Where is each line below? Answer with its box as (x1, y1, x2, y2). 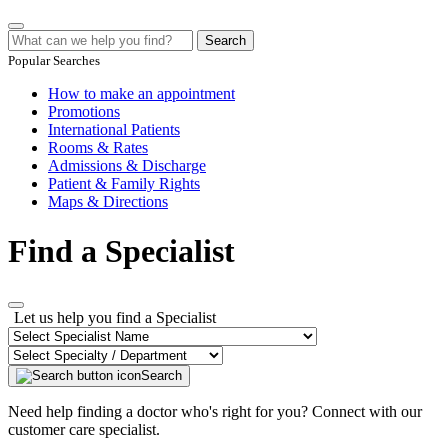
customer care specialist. (8, 421, 160, 439)
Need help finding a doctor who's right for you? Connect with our (8, 403, 422, 421)
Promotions (48, 103, 120, 121)
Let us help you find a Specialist (14, 309, 216, 327)
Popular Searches (8, 53, 100, 69)
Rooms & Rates (48, 139, 148, 157)
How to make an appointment (48, 85, 235, 103)
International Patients (48, 121, 180, 139)
